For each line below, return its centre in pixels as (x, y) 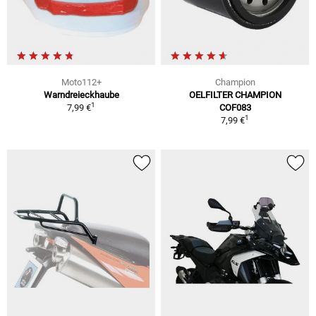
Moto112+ (81, 82)
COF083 (235, 107)
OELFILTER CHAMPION (235, 95)
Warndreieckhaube (81, 95)
